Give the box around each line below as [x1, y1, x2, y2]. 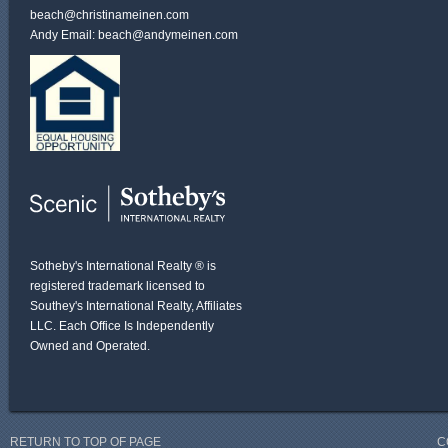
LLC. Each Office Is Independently [30, 319, 214, 334]
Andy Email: [30, 28, 98, 42]
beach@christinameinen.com [30, 8, 189, 22]
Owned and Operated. [30, 339, 150, 354]
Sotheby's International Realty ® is [30, 259, 216, 274]
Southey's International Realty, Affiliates [30, 299, 242, 314]
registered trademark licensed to [30, 279, 205, 294]
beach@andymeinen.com [98, 28, 238, 42]
